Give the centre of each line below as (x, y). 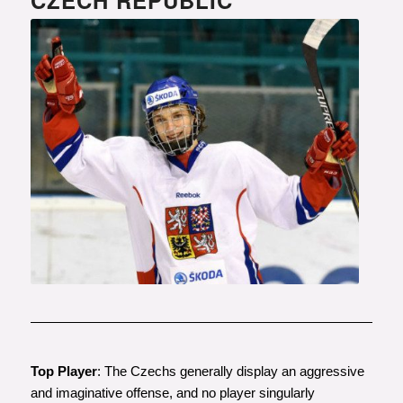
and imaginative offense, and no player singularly (172, 393)
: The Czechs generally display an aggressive (230, 372)
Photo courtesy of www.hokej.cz (184, 289)
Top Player (63, 372)
